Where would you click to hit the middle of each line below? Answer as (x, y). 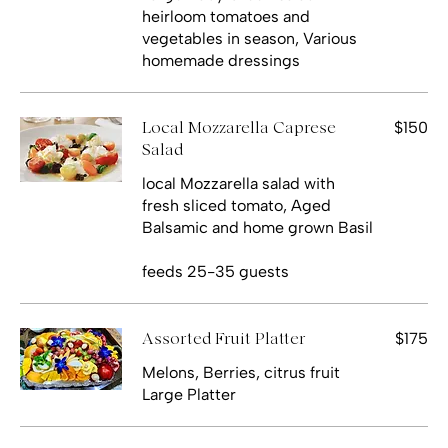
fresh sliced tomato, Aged (236, 205)
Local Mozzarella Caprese (239, 127)
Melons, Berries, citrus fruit (241, 372)
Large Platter (189, 394)
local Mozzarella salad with (238, 183)
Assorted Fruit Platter (223, 338)
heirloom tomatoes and (226, 16)
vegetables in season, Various (249, 38)
